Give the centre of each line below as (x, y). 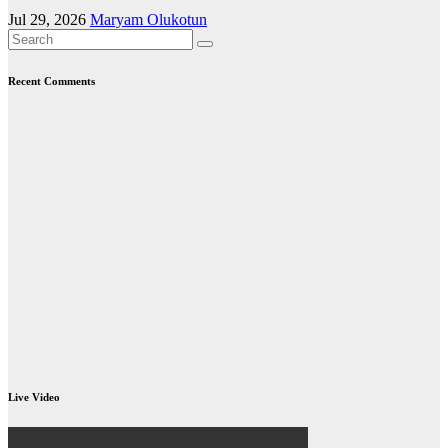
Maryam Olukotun (148, 19)
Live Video (34, 396)
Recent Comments (51, 80)
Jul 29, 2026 (49, 19)
